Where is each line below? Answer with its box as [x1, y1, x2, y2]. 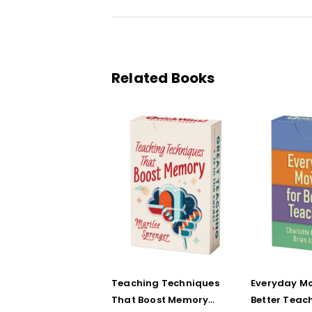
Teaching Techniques [111, 276, 219, 290]
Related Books [111, 68, 215, 88]
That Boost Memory [111, 292, 209, 306]
